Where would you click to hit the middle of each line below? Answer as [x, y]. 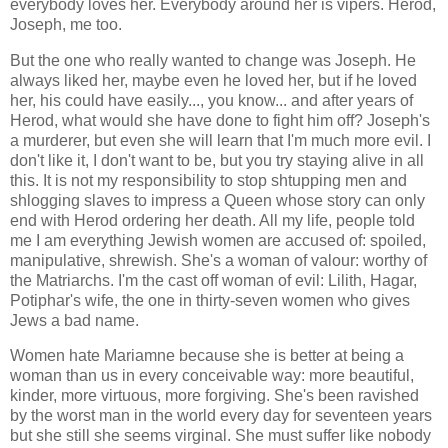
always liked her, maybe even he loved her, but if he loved [213, 80]
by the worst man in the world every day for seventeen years [221, 416]
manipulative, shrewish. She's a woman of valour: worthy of [218, 260]
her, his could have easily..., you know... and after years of [211, 100]
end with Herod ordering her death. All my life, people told [212, 220]
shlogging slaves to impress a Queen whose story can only [217, 200]
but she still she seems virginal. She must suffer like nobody [220, 436]
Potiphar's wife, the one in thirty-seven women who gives [210, 300]
